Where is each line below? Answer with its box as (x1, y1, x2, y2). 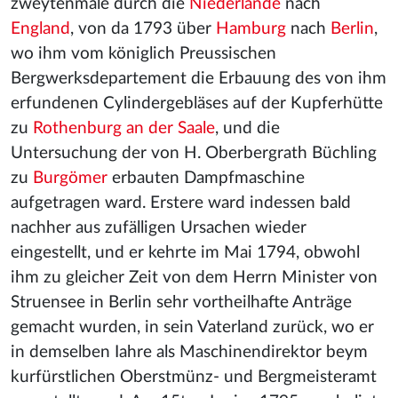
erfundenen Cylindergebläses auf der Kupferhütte (11, 95, 383, 112)
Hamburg (216, 20, 286, 37)
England (11, 20, 70, 37)
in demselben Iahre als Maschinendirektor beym (11, 344, 368, 361)
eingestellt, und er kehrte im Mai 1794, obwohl (11, 244, 360, 261)
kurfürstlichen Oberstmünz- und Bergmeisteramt (11, 369, 377, 386)
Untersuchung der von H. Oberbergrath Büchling (11, 145, 377, 162)
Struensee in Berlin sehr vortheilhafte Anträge (11, 294, 352, 311)
